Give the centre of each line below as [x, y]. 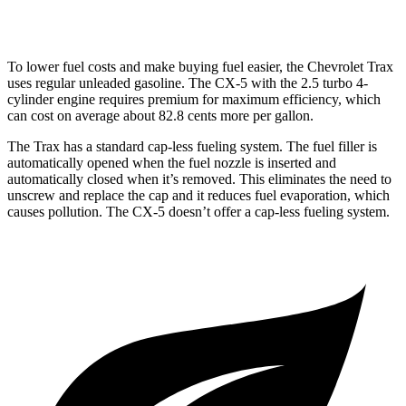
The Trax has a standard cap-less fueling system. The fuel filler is [192, 146]
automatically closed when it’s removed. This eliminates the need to [199, 179]
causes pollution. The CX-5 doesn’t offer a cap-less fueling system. [198, 211]
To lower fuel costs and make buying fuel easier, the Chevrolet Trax [200, 66]
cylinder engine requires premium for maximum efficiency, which [194, 99]
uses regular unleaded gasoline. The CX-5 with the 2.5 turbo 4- [188, 82]
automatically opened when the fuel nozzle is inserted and [172, 162]
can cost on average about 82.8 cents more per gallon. [160, 115]
